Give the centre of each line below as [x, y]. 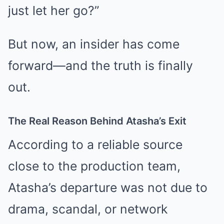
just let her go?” [53, 11]
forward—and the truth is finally [100, 66]
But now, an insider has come [94, 44]
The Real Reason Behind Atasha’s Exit [97, 121]
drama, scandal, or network [88, 209]
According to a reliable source [95, 145]
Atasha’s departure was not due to [108, 188]
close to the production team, [94, 166]
